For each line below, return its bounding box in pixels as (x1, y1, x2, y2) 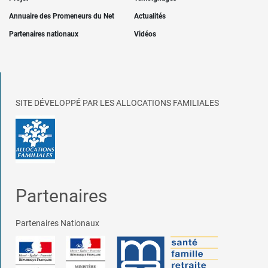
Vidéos (134, 30, 156, 38)
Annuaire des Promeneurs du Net (9, 12, 114, 20)
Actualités (134, 12, 166, 20)
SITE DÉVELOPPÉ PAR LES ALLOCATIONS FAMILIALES (16, 98, 219, 108)
